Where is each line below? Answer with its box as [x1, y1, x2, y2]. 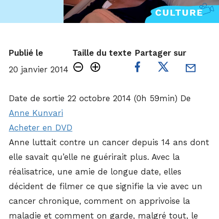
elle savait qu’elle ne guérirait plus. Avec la [9, 152, 180, 162]
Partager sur [135, 48, 186, 58]
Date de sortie [9, 93, 65, 103]
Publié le [9, 48, 43, 58]
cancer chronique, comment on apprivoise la [9, 196, 190, 206]
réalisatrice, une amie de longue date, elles [9, 167, 181, 176]
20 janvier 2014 [9, 65, 68, 74]
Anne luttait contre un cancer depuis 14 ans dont [9, 137, 209, 147]
